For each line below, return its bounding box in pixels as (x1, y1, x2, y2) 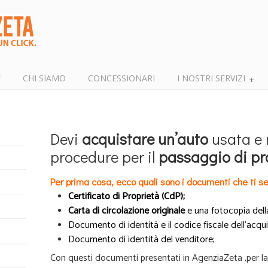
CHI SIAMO (23, 72, 66, 84)
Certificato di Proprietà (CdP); (68, 188, 185, 205)
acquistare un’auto (78, 129, 208, 149)
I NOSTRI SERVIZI (177, 72, 245, 84)
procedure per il (50, 147, 159, 167)
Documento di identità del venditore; (68, 232, 215, 248)
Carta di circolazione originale (68, 203, 185, 219)
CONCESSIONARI (88, 72, 155, 84)
